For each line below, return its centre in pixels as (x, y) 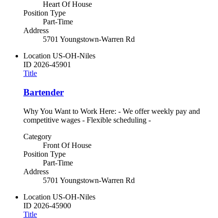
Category (37, 136)
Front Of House (67, 145)
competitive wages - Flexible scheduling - (87, 120)
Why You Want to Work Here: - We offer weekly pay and (112, 111)
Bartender (44, 92)
